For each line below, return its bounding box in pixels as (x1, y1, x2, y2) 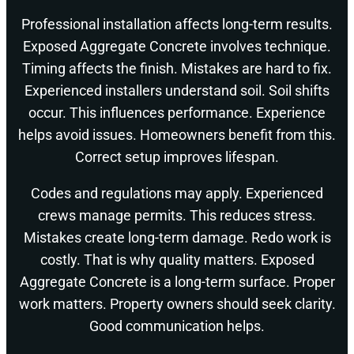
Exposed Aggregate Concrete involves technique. (23, 38, 331, 55)
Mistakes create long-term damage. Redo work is (23, 229, 331, 247)
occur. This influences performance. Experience (28, 104, 326, 122)
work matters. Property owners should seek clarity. (18, 296, 336, 313)
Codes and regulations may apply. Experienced (31, 185, 323, 202)
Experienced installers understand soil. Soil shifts (24, 82, 330, 100)
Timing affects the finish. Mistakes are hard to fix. (22, 60, 332, 77)
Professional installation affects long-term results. (21, 16, 333, 33)
